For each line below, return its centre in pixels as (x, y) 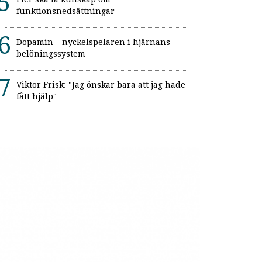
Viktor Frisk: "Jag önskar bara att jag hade (101, 85)
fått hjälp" (37, 97)
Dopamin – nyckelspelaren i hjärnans (93, 42)
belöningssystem (51, 54)
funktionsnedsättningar (65, 11)
